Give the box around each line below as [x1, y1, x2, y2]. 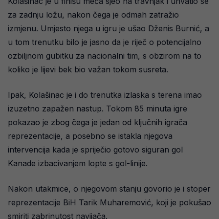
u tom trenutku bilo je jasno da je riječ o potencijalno [8, 37, 201, 47]
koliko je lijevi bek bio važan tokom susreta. [8, 65, 168, 75]
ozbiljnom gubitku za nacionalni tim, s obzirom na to [8, 51, 201, 61]
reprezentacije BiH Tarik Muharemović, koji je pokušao [8, 197, 211, 208]
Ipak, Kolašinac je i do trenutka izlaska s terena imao [8, 90, 202, 100]
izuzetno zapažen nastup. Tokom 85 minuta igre [8, 104, 187, 114]
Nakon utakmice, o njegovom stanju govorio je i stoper [8, 184, 211, 194]
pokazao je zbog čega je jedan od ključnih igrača [8, 117, 187, 128]
